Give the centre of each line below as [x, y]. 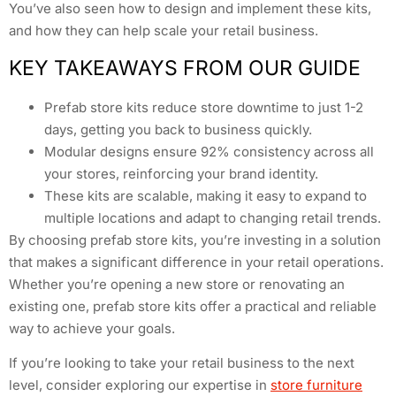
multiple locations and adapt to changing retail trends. [213, 217]
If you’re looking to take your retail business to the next [182, 363]
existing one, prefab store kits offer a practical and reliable [193, 306]
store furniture [316, 385]
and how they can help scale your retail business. [164, 30]
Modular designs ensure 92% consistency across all [209, 151]
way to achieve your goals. [92, 328]
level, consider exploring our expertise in [140, 385]
